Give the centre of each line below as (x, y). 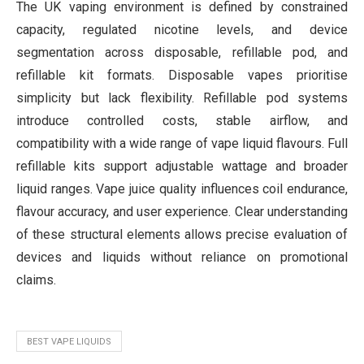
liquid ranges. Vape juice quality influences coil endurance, (182, 188)
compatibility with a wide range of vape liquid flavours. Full (182, 143)
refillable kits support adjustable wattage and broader (182, 166)
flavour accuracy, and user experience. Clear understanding (182, 211)
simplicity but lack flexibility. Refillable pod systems (182, 97)
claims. (36, 279)
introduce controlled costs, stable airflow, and (182, 120)
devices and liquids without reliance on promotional (182, 257)
